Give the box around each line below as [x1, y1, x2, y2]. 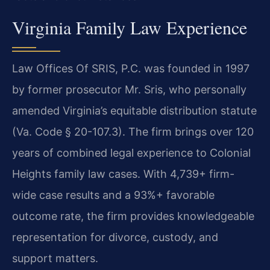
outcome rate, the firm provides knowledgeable [12, 209, 254, 222]
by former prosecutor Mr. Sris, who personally [12, 83, 246, 96]
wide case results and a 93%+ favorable [12, 188, 215, 201]
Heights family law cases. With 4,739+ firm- [12, 167, 234, 180]
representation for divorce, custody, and [12, 230, 218, 243]
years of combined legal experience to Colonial [12, 146, 251, 159]
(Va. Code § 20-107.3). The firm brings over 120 [12, 125, 254, 138]
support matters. [12, 251, 98, 265]
